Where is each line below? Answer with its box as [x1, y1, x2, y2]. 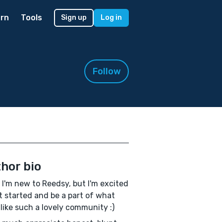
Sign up [61, 13, 87, 22]
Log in [101, 13, 122, 22]
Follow [92, 66, 121, 77]
